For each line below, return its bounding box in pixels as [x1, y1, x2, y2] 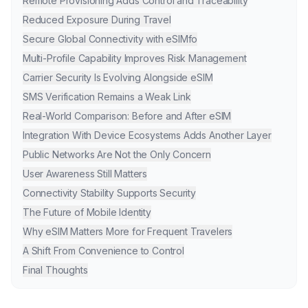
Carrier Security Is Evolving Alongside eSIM [23, 71, 213, 83]
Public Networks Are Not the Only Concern [23, 148, 211, 160]
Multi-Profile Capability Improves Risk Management [23, 52, 247, 64]
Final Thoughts [23, 263, 88, 276]
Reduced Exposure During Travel [23, 13, 171, 25]
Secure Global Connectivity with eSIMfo [23, 32, 198, 45]
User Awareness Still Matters [23, 167, 148, 179]
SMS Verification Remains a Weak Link [23, 90, 191, 102]
